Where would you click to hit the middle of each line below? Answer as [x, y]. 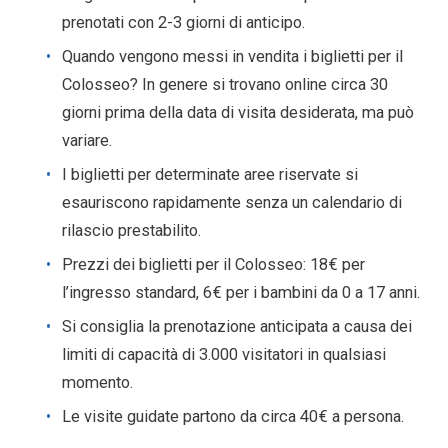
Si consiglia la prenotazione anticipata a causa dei [237, 326]
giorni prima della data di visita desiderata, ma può [238, 112]
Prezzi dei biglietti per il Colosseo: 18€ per [213, 264]
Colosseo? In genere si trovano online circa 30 [225, 84]
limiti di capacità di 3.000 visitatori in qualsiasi [224, 354]
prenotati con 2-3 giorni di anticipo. [183, 22]
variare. [87, 140]
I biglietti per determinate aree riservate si [210, 174]
